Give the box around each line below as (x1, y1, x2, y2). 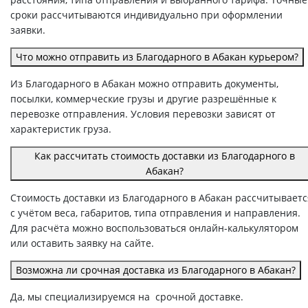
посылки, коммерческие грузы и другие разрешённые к (10, 92, 276, 106)
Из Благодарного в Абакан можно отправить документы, (10, 77, 278, 91)
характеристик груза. (10, 122, 111, 136)
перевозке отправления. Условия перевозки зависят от (10, 107, 276, 121)
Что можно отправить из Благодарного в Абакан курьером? (16, 50, 298, 64)
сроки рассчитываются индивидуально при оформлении (10, 8, 283, 22)
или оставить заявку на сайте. (10, 236, 154, 250)
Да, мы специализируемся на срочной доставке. (10, 290, 243, 304)
